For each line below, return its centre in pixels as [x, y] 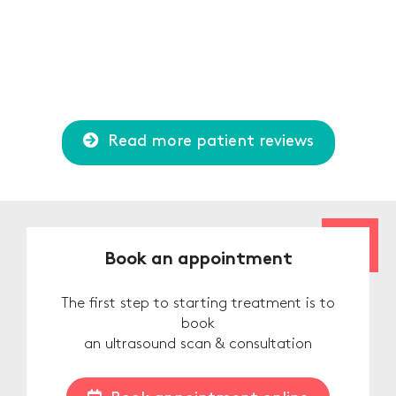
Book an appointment [198, 261]
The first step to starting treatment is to [198, 304]
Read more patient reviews [210, 141]
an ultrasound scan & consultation [198, 344]
